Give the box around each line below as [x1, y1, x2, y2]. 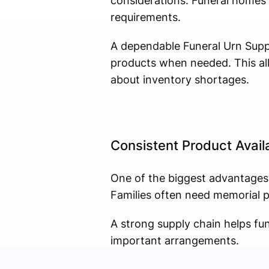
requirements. [110, 11, 181, 24]
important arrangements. [110, 234, 239, 247]
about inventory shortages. [110, 73, 249, 86]
